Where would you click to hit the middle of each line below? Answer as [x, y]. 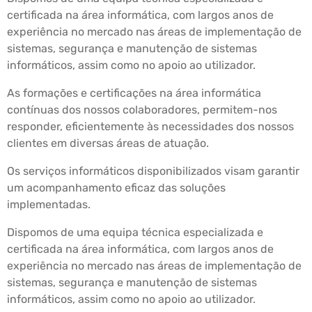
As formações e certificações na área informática [134, 93]
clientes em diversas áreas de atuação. [108, 143]
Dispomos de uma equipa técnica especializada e [135, 232]
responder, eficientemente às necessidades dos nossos [150, 126]
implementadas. [49, 204]
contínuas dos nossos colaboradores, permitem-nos [142, 110]
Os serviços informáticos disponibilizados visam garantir [153, 171]
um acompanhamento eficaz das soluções [116, 188]
